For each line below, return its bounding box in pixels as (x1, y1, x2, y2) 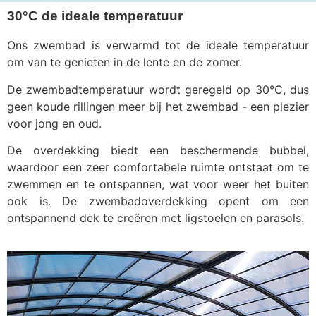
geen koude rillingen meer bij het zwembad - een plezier (7, 99, 309, 114)
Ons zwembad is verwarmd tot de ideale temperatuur (7, 38, 309, 53)
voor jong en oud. (7, 116, 102, 130)
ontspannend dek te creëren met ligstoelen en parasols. (7, 211, 304, 226)
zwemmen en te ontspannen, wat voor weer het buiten (7, 177, 309, 192)
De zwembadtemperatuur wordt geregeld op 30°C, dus (7, 82, 309, 97)
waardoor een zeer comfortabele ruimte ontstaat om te (7, 160, 309, 175)
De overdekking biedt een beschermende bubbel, (7, 143, 309, 158)
